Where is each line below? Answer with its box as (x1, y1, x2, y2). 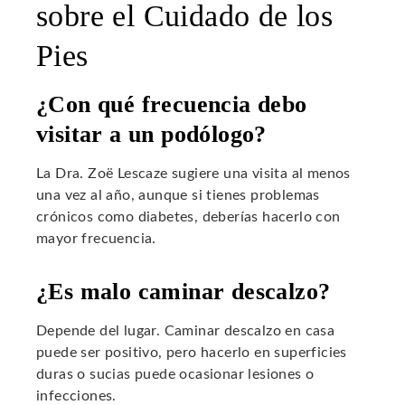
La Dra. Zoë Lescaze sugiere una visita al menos (36, 166, 351, 182)
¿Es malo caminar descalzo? (36, 278, 331, 306)
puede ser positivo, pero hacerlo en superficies (36, 345, 347, 361)
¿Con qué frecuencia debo (36, 91, 307, 118)
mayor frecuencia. (36, 231, 156, 247)
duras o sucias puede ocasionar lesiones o (36, 367, 315, 382)
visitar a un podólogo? (36, 121, 267, 148)
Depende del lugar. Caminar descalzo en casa (36, 324, 335, 339)
